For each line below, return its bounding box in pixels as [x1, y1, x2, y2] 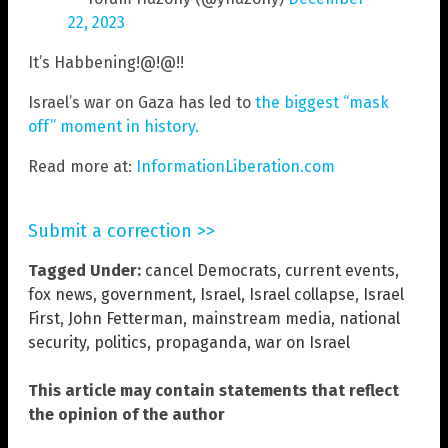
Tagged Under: [28, 260, 141, 280]
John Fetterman [68, 308, 183, 328]
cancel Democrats [145, 260, 277, 280]
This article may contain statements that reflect [28, 380, 399, 400]
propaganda [155, 332, 247, 352]
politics [94, 332, 147, 352]
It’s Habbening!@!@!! [28, 52, 184, 72]
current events [285, 260, 395, 280]
